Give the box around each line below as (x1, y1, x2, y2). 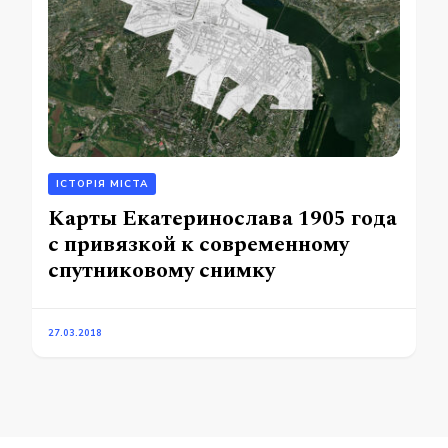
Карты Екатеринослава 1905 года (48, 202, 397, 236)
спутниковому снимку (48, 254, 275, 288)
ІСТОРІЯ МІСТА (56, 177, 148, 192)
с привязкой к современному (48, 228, 349, 262)
